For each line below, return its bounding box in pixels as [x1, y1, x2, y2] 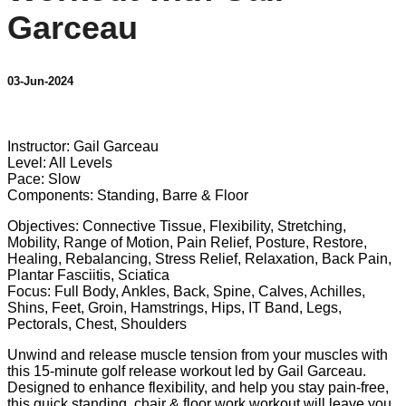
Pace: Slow [7, 171, 81, 188]
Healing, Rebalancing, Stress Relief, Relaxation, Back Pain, [7, 251, 391, 267]
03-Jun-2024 [7, 74, 73, 89]
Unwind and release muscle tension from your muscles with [7, 347, 388, 363]
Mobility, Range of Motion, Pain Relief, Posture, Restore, [7, 235, 367, 251]
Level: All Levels [7, 155, 112, 171]
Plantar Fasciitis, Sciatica [7, 267, 169, 284]
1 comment [7, 108, 78, 124]
